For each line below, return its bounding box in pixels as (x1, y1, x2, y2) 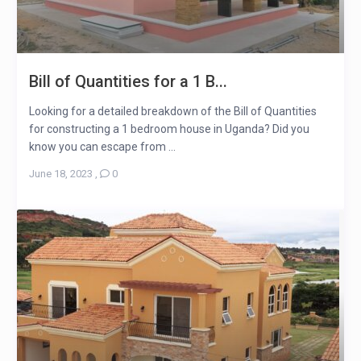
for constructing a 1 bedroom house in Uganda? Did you (28, 122, 309, 136)
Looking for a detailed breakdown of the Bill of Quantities (28, 105, 317, 118)
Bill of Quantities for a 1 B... (28, 72, 227, 92)
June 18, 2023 (28, 168, 93, 180)
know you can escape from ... (28, 140, 176, 154)
